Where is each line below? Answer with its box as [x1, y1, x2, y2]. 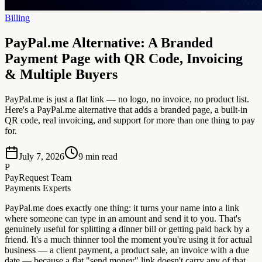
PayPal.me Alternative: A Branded [5, 35, 213, 51]
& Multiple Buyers [5, 67, 118, 82]
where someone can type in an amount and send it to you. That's [5, 213, 241, 223]
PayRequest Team [5, 173, 71, 182]
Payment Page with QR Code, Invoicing [5, 51, 243, 67]
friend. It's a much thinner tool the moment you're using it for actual [5, 235, 252, 244]
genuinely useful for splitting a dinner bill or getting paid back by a [5, 224, 250, 234]
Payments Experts [5, 183, 71, 193]
